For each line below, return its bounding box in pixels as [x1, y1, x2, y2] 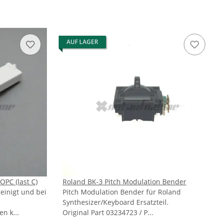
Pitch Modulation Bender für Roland [63, 187, 181, 197]
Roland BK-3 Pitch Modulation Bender [63, 177, 186, 187]
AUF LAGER [66, 38, 98, 46]
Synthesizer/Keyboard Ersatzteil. [63, 197, 169, 207]
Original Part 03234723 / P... [63, 208, 153, 218]
